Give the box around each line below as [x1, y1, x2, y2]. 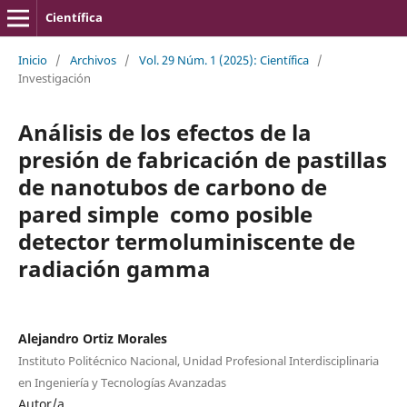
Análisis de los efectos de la [17, 116, 312, 147]
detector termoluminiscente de [17, 225, 355, 256]
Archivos [69, 51, 116, 68]
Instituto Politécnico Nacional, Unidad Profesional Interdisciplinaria [17, 352, 379, 369]
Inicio [17, 51, 47, 68]
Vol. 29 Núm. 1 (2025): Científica [138, 51, 309, 68]
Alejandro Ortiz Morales [17, 329, 167, 347]
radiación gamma [17, 253, 211, 283]
